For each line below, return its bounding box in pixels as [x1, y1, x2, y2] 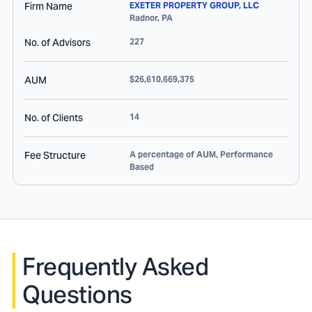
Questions [22, 279, 132, 310]
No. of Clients [24, 111, 83, 124]
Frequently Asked [22, 251, 208, 282]
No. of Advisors [24, 36, 91, 49]
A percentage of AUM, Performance [130, 149, 273, 159]
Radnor [130, 13, 157, 23]
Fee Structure [24, 149, 86, 162]
